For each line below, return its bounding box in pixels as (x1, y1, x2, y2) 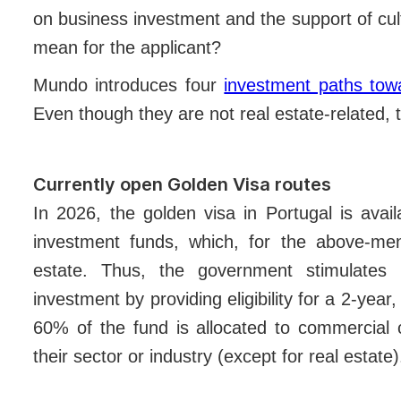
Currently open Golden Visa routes (33, 173, 331, 195)
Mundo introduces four (33, 74, 225, 95)
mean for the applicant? (33, 37, 226, 57)
